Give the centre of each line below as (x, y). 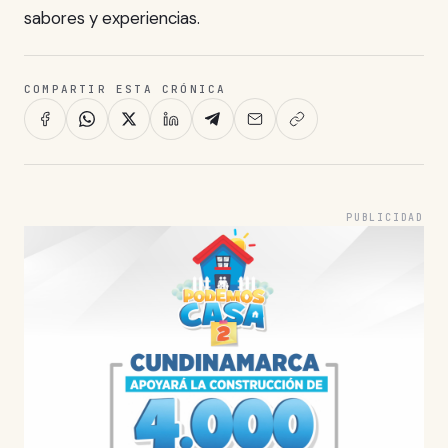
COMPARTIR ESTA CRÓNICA (125, 89)
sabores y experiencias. (112, 17)
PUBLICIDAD (385, 218)
